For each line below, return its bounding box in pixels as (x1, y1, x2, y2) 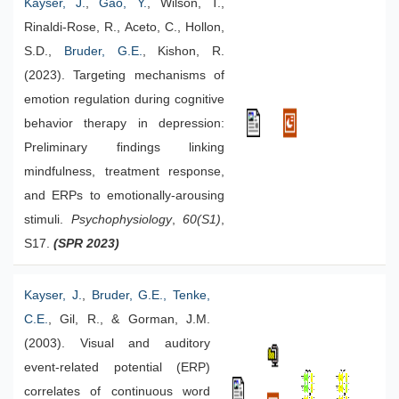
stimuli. (24, 213, 71, 226)
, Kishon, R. (142, 45, 224, 58)
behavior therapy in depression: (24, 117, 224, 130)
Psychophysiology (70, 213, 172, 226)
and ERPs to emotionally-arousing (24, 189, 224, 202)
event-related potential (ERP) (24, 361, 210, 374)
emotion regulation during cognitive (24, 93, 224, 106)
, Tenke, (163, 289, 210, 302)
